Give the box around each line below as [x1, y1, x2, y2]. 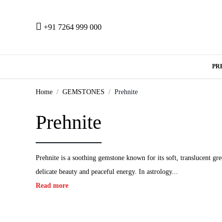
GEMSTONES [62, 88, 105, 96]
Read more [36, 181, 68, 189]
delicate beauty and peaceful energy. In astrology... [36, 167, 178, 175]
